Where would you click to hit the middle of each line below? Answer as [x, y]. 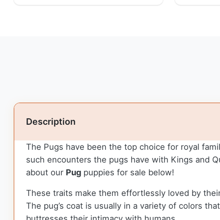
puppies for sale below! [129, 173]
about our [46, 173]
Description [51, 122]
